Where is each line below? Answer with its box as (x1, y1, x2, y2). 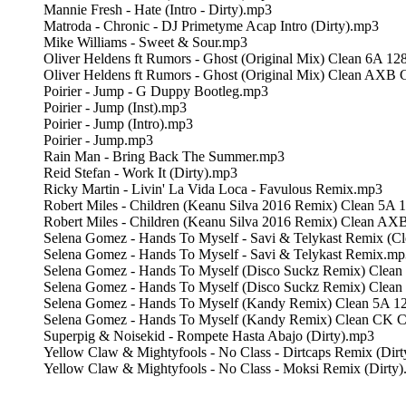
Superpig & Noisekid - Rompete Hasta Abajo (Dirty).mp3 (43, 327, 374, 343)
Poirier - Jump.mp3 (43, 131, 153, 148)
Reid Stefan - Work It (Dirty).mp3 (43, 164, 237, 180)
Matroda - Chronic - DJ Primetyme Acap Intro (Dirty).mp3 (43, 17, 379, 34)
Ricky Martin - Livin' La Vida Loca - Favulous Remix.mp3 (43, 180, 382, 197)
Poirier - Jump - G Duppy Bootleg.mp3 (43, 82, 268, 99)
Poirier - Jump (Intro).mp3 (43, 115, 193, 131)
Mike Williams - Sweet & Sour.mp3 (43, 34, 247, 50)
